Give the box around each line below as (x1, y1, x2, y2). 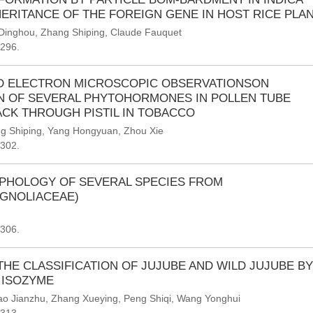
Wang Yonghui (177, 293, 240, 304)
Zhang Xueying (51, 293, 118, 304)
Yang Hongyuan (48, 125, 118, 136)
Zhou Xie (124, 125, 163, 136)
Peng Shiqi (124, 293, 171, 304)
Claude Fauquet (110, 27, 182, 38)
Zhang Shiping (41, 27, 105, 38)
